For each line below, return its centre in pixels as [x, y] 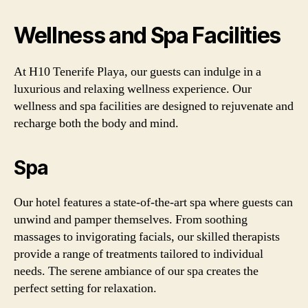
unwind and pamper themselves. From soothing [131, 219]
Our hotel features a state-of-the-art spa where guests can [153, 202]
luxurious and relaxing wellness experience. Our [133, 89]
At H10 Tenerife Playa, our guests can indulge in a [137, 71]
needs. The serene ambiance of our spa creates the [136, 271]
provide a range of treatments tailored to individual [139, 254]
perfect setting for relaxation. [85, 288]
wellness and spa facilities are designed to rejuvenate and [154, 106]
